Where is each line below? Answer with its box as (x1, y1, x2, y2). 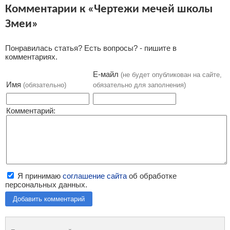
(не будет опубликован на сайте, (121, 71, 222, 79)
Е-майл (93, 70, 121, 79)
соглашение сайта (63, 171, 127, 181)
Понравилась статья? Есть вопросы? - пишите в (5, 44, 177, 53)
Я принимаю (15, 171, 63, 181)
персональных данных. (5, 180, 87, 189)
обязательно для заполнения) (93, 81, 186, 89)
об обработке (127, 171, 177, 181)
